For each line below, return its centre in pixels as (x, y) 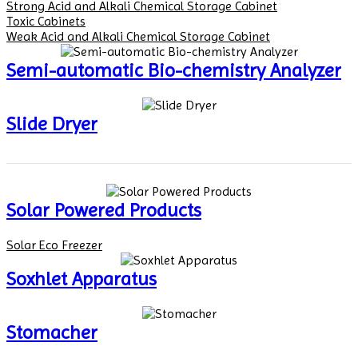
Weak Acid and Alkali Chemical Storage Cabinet (138, 36)
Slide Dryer (52, 123)
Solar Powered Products (104, 210)
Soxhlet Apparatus (82, 278)
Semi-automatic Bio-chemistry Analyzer (174, 70)
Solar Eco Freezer (54, 245)
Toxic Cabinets (46, 21)
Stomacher (52, 332)
